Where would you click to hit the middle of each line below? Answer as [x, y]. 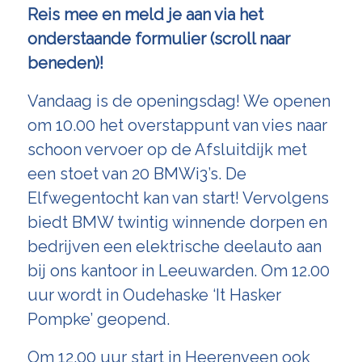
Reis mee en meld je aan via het [145, 15]
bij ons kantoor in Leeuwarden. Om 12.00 [178, 271]
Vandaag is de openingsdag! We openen [179, 101]
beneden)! [65, 63]
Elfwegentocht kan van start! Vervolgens [178, 198]
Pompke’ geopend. [98, 319]
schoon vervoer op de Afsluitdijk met [167, 149]
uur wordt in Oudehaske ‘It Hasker [154, 295]
